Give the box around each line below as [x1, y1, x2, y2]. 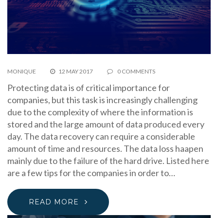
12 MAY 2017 [58, 67, 93, 75]
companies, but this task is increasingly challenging [7, 94, 198, 105]
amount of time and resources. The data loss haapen [7, 143, 203, 154]
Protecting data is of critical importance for [7, 82, 170, 93]
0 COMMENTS [116, 67, 155, 75]
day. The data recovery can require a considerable [7, 130, 195, 142]
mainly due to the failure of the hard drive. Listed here [7, 155, 209, 166]
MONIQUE [7, 67, 36, 75]
